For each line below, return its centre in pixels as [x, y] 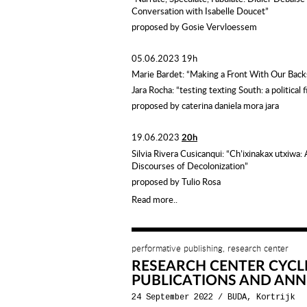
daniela [228, 106]
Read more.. [155, 199]
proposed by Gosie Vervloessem [194, 27]
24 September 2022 [172, 297]
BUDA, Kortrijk [261, 297]
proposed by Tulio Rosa [176, 182]
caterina [197, 106]
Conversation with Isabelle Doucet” [200, 11]
